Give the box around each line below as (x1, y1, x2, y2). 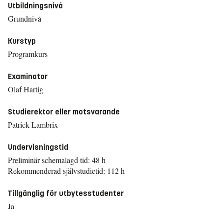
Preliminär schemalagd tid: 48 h (8, 155, 106, 165)
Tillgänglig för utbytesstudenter (8, 189, 124, 198)
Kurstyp (8, 36, 36, 46)
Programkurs (8, 49, 48, 59)
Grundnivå (8, 13, 41, 24)
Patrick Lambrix (8, 119, 58, 130)
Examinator (8, 72, 48, 81)
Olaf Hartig (8, 84, 43, 94)
